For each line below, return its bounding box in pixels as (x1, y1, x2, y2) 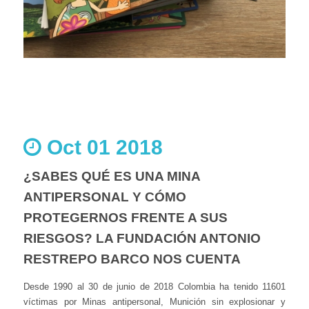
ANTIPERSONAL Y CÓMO (23, 189, 186, 204)
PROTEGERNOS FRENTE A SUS (23, 210, 228, 225)
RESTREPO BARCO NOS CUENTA (23, 251, 241, 266)
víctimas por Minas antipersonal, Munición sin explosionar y (23, 296, 286, 307)
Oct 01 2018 (41, 135, 163, 159)
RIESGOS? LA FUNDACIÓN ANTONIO (23, 230, 261, 246)
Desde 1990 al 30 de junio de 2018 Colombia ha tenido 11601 (23, 281, 286, 292)
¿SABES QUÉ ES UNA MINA (23, 168, 200, 183)
